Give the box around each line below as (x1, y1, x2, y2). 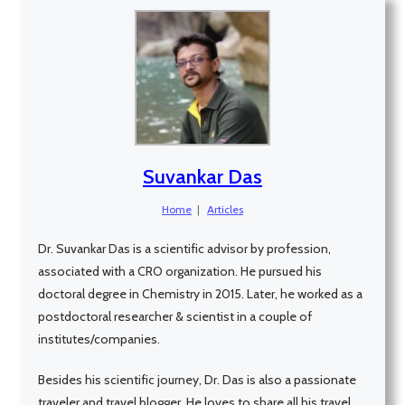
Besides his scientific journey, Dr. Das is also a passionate (38, 371, 357, 388)
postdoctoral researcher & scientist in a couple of (38, 307, 313, 325)
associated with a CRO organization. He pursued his (38, 262, 323, 279)
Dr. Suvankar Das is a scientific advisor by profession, (38, 240, 332, 257)
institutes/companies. (38, 330, 161, 347)
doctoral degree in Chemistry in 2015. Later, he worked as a (38, 285, 363, 302)
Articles (206, 202, 243, 216)
